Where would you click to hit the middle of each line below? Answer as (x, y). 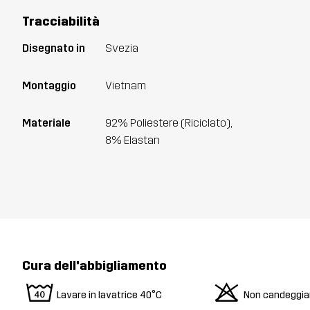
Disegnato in (54, 48)
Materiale (46, 122)
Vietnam (126, 85)
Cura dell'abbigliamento (94, 265)
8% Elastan (133, 140)
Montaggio (49, 85)
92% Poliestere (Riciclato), (168, 122)
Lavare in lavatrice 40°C (109, 295)
